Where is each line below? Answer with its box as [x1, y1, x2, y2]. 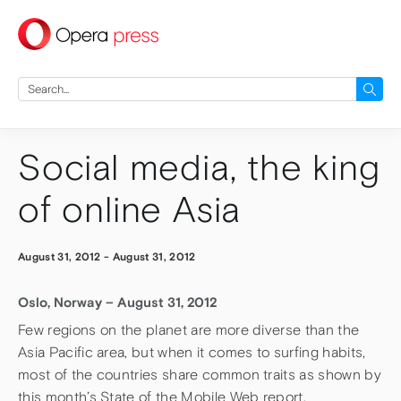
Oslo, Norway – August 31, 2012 [18, 294, 218, 311]
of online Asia [18, 189, 242, 231]
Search [17, 78, 58, 92]
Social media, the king [18, 147, 380, 189]
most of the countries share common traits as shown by [18, 366, 381, 384]
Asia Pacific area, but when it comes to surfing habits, [18, 344, 366, 362]
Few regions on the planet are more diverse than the [18, 321, 360, 339]
